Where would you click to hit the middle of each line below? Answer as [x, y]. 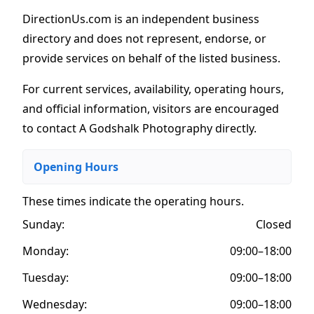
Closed [274, 224]
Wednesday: [55, 304]
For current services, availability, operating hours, [153, 89]
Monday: [46, 251]
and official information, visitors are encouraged [151, 108]
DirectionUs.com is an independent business [141, 19]
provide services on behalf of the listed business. [151, 58]
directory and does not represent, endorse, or [144, 38]
